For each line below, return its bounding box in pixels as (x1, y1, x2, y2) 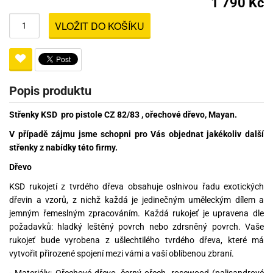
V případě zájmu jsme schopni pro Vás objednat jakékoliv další (9, 129, 264, 139)
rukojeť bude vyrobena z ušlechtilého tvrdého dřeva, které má (9, 235, 264, 245)
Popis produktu (9, 83, 91, 98)
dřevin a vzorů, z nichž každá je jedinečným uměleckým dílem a (9, 194, 264, 205)
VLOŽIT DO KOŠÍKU (55, 18, 144, 33)
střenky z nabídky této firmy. (9, 142, 118, 152)
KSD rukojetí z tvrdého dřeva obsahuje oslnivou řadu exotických (9, 181, 264, 191)
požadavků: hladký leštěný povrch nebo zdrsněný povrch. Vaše (9, 221, 264, 232)
